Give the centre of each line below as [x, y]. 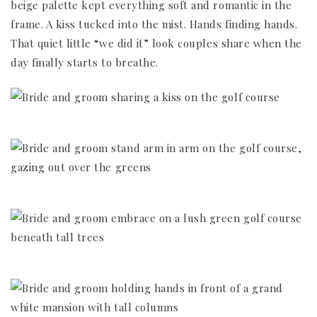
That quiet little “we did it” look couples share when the [156, 43]
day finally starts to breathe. [85, 62]
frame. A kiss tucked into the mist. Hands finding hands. [154, 24]
